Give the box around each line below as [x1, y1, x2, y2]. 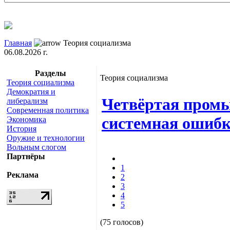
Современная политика [7, 105, 89, 114]
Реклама [7, 170, 39, 179]
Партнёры [7, 151, 45, 161]
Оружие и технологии [7, 133, 85, 142]
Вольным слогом [7, 142, 66, 151]
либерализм [7, 96, 48, 105]
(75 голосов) [100, 217, 143, 226]
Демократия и [7, 87, 55, 96]
